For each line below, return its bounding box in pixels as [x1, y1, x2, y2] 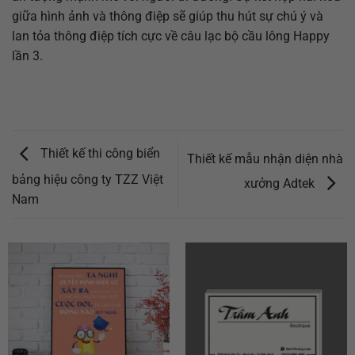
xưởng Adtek [244, 175, 318, 191]
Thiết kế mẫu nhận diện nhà [187, 151, 343, 167]
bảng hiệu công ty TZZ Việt [12, 171, 163, 187]
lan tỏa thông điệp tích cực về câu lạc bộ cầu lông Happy [12, 28, 330, 44]
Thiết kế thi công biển [37, 146, 160, 162]
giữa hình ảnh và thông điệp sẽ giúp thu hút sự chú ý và [12, 8, 323, 24]
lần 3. [12, 48, 43, 63]
